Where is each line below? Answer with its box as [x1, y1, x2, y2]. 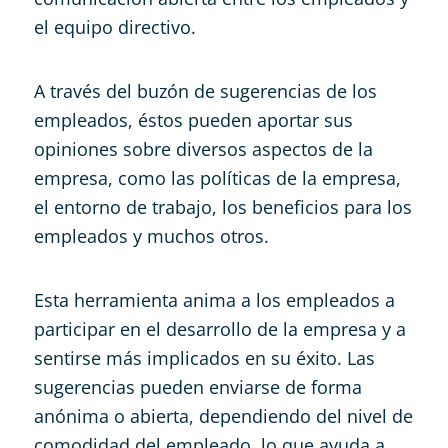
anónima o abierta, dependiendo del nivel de [33, 403, 413, 428]
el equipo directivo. [33, 14, 196, 39]
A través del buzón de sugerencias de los [33, 78, 377, 103]
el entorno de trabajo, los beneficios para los [33, 194, 412, 219]
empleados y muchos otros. [33, 223, 269, 248]
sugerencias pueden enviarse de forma [33, 374, 362, 399]
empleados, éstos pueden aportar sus [33, 107, 353, 132]
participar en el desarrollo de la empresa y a [33, 316, 406, 341]
